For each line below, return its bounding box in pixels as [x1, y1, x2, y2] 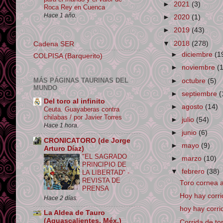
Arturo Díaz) [44, 144, 84, 152]
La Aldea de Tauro [44, 209, 105, 217]
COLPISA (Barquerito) [33, 52, 103, 60]
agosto [182, 103, 206, 111]
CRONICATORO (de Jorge [44, 136, 130, 144]
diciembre [182, 51, 215, 59]
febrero [182, 168, 207, 176]
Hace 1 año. [44, 12, 77, 19]
